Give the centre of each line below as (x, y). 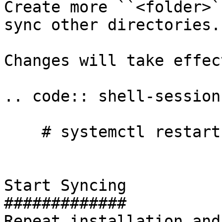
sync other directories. (112, 25)
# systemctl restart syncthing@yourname (23, 132)
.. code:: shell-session (112, 96)
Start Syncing (65, 185)
